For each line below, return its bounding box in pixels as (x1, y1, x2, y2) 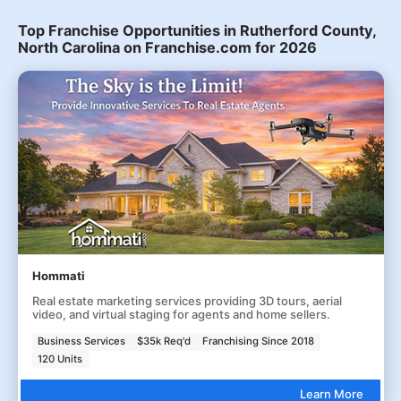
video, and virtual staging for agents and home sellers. (31, 307, 330, 321)
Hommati (31, 269, 85, 283)
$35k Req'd (137, 335, 192, 348)
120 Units (38, 352, 83, 365)
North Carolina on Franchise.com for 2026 (17, 38, 317, 56)
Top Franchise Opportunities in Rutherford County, (17, 21, 376, 39)
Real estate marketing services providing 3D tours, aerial (31, 294, 342, 308)
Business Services (38, 335, 126, 348)
